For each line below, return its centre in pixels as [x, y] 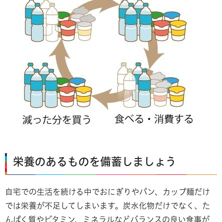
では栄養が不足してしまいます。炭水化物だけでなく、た [108, 206]
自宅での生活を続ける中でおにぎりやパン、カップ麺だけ [108, 192]
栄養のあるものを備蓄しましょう [95, 162]
